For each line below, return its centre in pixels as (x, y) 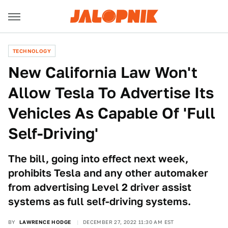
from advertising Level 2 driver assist (100, 187)
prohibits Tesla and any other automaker (108, 173)
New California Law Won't (103, 72)
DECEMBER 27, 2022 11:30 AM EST (128, 222)
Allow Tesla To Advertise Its (111, 93)
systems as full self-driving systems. (99, 202)
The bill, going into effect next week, (98, 159)
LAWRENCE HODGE (45, 222)
